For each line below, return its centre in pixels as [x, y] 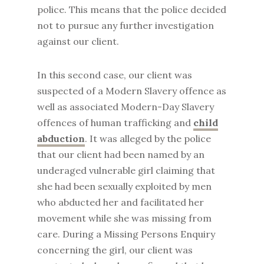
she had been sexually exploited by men [124, 186]
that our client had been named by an [121, 154]
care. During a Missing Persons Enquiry [126, 234]
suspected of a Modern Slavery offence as [131, 91]
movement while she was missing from [124, 218]
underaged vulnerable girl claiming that [126, 170]
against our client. [79, 41]
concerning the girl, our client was [115, 250]
